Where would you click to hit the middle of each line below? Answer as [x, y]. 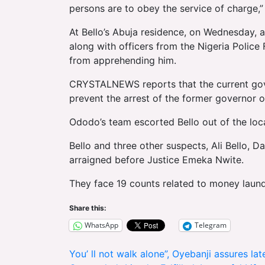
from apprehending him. [123, 60]
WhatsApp [101, 225]
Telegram [211, 225]
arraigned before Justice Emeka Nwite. [156, 159]
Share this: [88, 208]
